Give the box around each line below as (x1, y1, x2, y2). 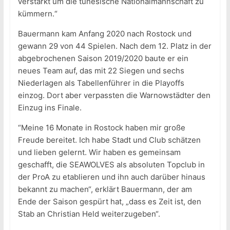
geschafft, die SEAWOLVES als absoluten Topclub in (17, 160, 205, 170)
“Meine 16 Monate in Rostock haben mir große (17, 123, 185, 133)
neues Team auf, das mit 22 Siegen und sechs (17, 66, 184, 76)
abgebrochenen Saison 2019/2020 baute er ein (17, 53, 188, 64)
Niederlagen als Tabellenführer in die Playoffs (17, 78, 184, 88)
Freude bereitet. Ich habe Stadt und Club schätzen (17, 135, 201, 145)
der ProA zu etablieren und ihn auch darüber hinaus (17, 172, 205, 182)
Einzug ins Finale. (17, 103, 82, 113)
